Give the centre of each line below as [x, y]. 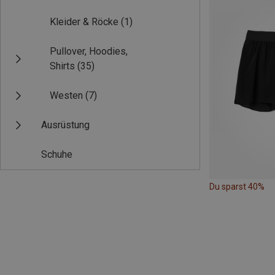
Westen [66, 96]
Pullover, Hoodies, [89, 52]
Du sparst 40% [237, 186]
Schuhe [57, 155]
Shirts [62, 66]
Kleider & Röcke [84, 22]
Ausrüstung [65, 125]
